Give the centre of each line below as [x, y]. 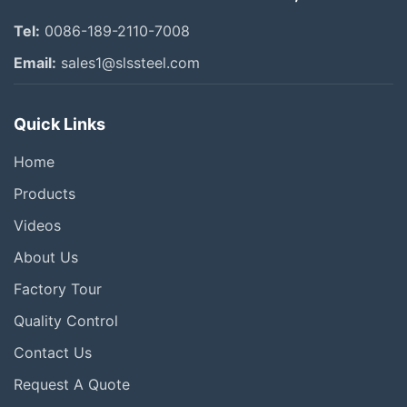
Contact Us [53, 352]
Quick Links [60, 124]
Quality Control [66, 321]
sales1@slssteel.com [128, 63]
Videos [37, 225]
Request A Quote [72, 384]
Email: [35, 63]
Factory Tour [58, 289]
